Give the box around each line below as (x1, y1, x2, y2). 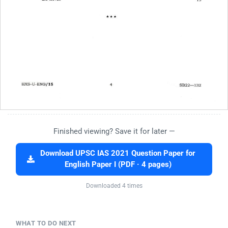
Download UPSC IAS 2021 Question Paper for (40, 149, 195, 158)
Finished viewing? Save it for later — (53, 127, 175, 136)
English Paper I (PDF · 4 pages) (64, 160, 172, 169)
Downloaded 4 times (85, 182, 142, 190)
